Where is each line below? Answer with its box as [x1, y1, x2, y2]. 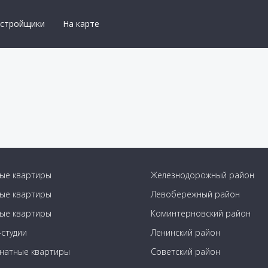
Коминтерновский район [150, 208, 251, 219]
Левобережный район [150, 188, 240, 200]
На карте [63, 18, 99, 29]
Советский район [150, 246, 220, 257]
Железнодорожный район [150, 169, 254, 181]
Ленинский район [150, 227, 220, 238]
